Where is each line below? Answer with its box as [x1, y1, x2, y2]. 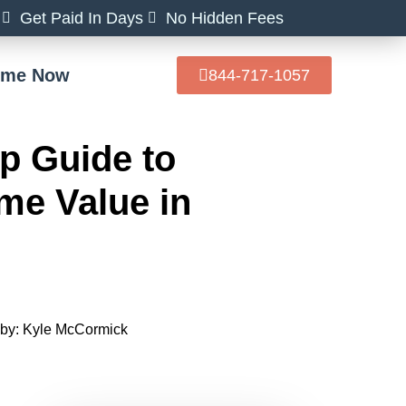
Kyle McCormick [19, 321, 128, 337]
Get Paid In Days [20, 9, 143, 27]
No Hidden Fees [166, 9, 284, 27]
